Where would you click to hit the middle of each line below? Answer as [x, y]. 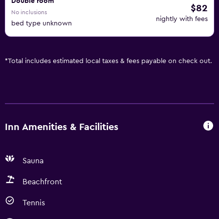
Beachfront [42, 182]
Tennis [34, 203]
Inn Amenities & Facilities [62, 127]
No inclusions [29, 12]
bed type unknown [42, 23]
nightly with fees [182, 19]
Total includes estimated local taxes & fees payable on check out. [110, 61]
